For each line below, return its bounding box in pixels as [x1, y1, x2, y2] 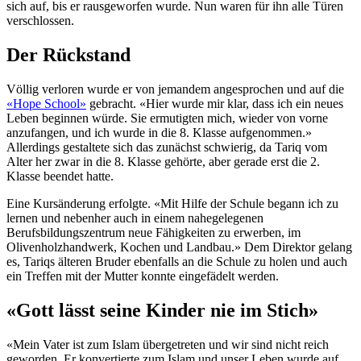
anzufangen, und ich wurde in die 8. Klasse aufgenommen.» [6, 126, 312, 140]
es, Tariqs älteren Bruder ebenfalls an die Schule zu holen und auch [6, 255, 347, 269]
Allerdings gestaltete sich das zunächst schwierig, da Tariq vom [6, 140, 327, 155]
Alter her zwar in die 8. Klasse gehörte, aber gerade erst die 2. [6, 155, 320, 169]
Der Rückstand [6, 44, 131, 66]
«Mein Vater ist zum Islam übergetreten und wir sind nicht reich [6, 338, 329, 352]
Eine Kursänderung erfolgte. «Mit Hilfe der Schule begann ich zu [6, 197, 338, 211]
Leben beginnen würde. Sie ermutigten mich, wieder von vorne [6, 111, 328, 126]
